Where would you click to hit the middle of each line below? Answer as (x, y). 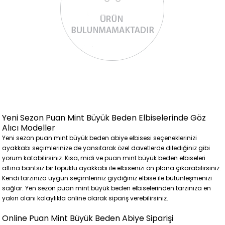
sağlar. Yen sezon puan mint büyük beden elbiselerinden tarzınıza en (107, 188)
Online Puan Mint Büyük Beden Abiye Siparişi (88, 218)
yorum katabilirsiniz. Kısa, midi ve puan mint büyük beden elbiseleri (104, 158)
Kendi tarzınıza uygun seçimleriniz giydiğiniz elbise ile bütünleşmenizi (107, 178)
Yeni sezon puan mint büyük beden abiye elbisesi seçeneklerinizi (100, 138)
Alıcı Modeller (29, 128)
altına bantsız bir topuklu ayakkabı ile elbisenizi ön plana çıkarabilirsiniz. (112, 168)
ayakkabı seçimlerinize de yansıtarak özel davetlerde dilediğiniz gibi (106, 148)
